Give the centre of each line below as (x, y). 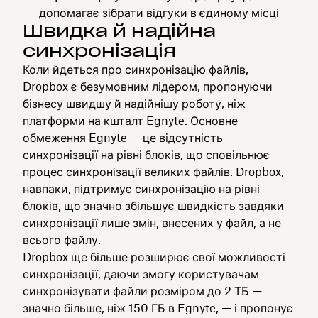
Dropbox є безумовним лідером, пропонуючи (148, 87)
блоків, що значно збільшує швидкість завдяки (153, 206)
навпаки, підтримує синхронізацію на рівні (141, 189)
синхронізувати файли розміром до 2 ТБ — (142, 291)
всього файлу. (62, 240)
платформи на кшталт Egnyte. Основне (130, 121)
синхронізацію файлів (185, 70)
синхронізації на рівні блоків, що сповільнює (146, 155)
